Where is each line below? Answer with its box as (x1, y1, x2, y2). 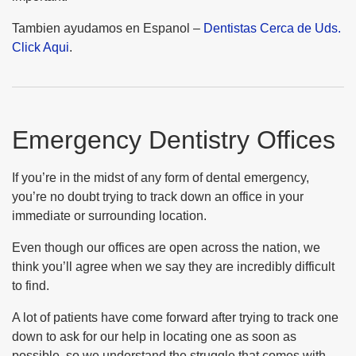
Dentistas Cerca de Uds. (203, 21, 341, 35)
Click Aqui (12, 41, 69, 54)
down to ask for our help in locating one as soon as (12, 330, 296, 343)
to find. (12, 279, 49, 292)
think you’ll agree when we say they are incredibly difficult (12, 260, 335, 273)
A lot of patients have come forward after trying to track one (12, 311, 339, 324)
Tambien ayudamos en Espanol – (12, 21, 203, 35)
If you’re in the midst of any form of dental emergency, (12, 171, 309, 184)
